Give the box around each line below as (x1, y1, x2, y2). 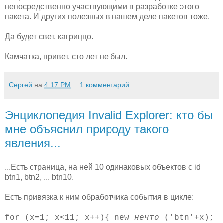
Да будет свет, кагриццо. (5, 32, 93, 41)
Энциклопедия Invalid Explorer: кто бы (5, 108, 213, 122)
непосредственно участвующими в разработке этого (5, 2, 199, 11)
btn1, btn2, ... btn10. (5, 172, 74, 181)
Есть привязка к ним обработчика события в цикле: (5, 192, 194, 201)
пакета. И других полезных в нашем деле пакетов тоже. (5, 12, 210, 21)
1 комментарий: (80, 80, 132, 89)
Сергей (9, 80, 32, 89)
